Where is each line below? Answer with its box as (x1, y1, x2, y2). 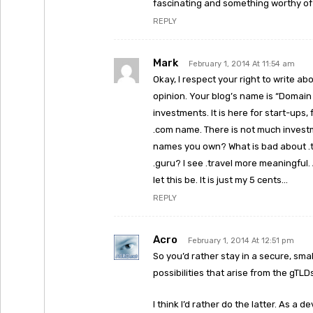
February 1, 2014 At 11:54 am (189, 59, 295, 68)
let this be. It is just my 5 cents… (153, 175, 288, 185)
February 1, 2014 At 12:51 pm (188, 236, 294, 245)
